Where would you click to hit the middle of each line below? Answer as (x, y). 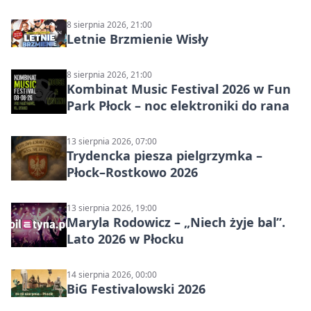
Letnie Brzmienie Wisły (137, 39)
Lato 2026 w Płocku (125, 238)
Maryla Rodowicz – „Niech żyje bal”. (176, 222)
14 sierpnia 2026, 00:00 (112, 274)
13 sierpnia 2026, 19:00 (112, 208)
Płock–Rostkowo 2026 (132, 172)
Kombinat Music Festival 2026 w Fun (179, 89)
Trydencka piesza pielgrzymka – (165, 155)
